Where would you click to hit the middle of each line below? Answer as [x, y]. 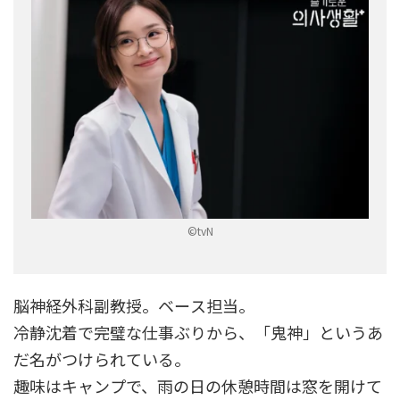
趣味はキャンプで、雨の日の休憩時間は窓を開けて [198, 385]
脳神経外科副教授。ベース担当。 [134, 305]
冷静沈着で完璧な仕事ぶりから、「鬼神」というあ [198, 332]
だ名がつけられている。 [102, 358]
